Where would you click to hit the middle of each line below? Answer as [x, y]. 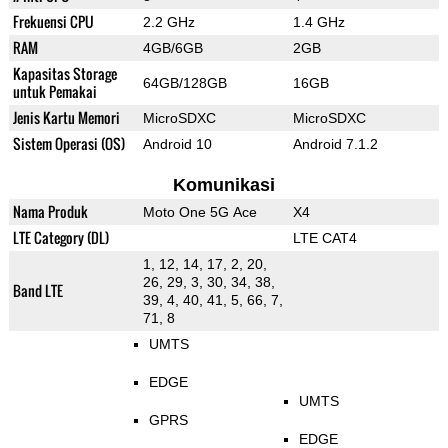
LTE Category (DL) [60, 238]
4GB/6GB [172, 48]
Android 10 [177, 144]
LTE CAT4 [324, 238]
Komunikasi [223, 185]
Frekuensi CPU [53, 22]
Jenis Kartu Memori [66, 118]
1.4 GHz [318, 22]
